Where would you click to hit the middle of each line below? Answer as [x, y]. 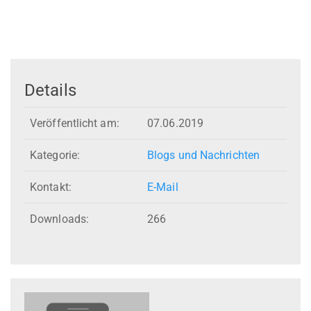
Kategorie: [55, 155]
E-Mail [163, 187]
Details [50, 90]
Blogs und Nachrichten [204, 155]
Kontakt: [51, 187]
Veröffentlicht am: [75, 124]
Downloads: [59, 219]
